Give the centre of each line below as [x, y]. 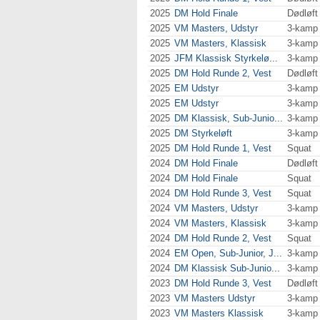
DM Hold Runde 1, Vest [223, 148]
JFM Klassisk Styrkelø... [226, 58]
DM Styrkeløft [203, 133]
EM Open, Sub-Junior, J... [228, 253]
